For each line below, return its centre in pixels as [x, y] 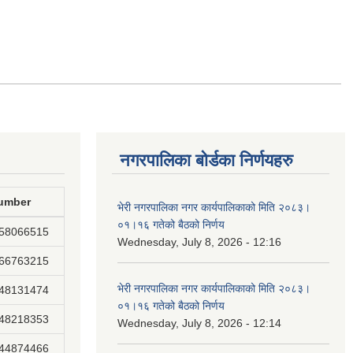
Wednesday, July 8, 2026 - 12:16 [199, 242]
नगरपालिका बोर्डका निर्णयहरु [206, 160]
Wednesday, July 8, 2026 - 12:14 [199, 323]
